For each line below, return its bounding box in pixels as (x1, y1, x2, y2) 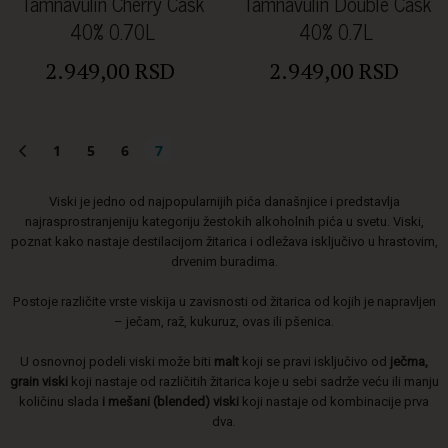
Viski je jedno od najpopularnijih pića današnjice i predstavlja (48, 194, 400, 210)
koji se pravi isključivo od (242, 354, 390, 370)
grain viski (9, 374, 68, 390)
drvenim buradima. (170, 254, 278, 270)
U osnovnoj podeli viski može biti (20, 354, 214, 370)
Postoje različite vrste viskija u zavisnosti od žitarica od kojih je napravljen (12, 294, 436, 310)
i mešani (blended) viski (99, 394, 242, 410)
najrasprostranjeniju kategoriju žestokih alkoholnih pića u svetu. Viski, (24, 214, 424, 230)
